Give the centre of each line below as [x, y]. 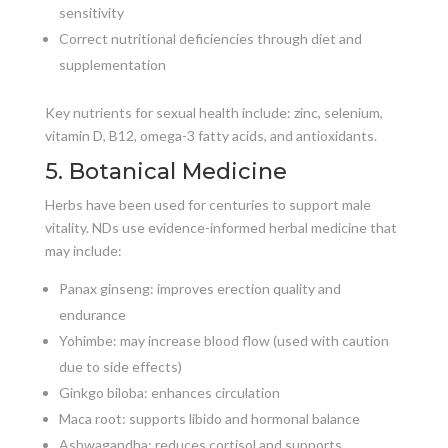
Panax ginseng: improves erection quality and [199, 288]
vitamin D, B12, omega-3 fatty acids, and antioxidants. [210, 135]
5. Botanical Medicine [165, 171]
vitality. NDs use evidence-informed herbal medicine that [220, 227]
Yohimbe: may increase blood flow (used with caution [223, 340]
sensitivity [91, 12]
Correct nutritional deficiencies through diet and [210, 38]
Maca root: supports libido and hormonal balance [209, 418]
